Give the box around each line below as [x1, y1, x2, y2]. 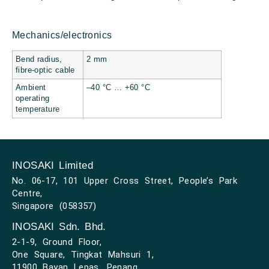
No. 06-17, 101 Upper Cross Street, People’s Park [12, 175, 238, 187]
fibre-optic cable [16, 66, 75, 75]
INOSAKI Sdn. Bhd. [12, 220, 106, 232]
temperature [16, 105, 60, 114]
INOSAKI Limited [12, 160, 93, 172]
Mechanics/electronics [12, 30, 112, 41]
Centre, [12, 188, 43, 199]
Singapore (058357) [12, 201, 97, 212]
